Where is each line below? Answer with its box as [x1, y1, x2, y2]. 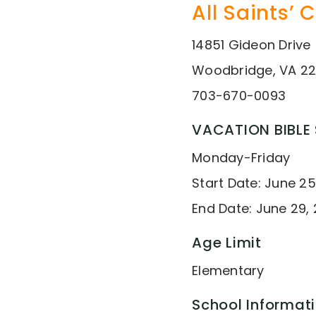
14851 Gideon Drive [192, 36, 311, 54]
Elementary [192, 262, 265, 279]
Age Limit [192, 233, 262, 253]
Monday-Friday [192, 149, 291, 166]
